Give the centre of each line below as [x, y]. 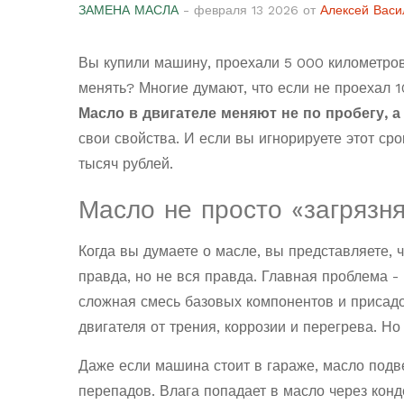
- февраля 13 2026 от [249, 10]
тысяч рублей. [126, 164]
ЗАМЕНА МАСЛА [129, 10]
